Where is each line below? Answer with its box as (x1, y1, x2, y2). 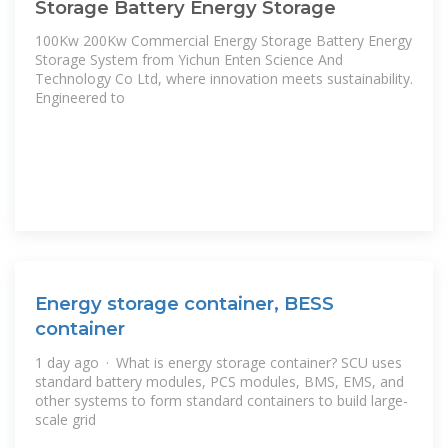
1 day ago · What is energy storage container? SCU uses (35, 352, 402, 372)
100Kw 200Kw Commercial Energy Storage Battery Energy (35, 31, 412, 51)
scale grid (35, 409, 96, 429)
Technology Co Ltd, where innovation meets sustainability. (35, 69, 413, 89)
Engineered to (35, 88, 125, 108)
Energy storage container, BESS (35, 292, 334, 316)
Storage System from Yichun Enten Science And (35, 50, 343, 70)
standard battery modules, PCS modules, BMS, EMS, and (35, 371, 404, 391)
